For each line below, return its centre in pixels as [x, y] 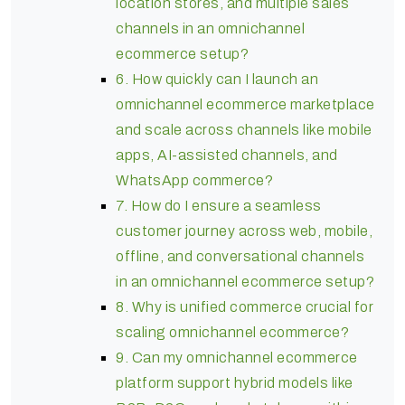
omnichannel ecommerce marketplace [245, 104]
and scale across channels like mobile [244, 129]
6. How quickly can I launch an [217, 79]
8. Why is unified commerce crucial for [245, 306]
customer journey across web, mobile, [244, 231]
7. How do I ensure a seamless [219, 205]
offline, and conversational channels [240, 256]
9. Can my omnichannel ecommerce [237, 357]
